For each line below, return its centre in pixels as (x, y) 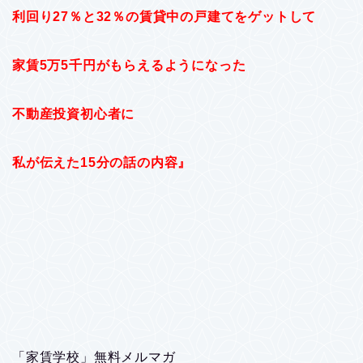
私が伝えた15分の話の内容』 (102, 162)
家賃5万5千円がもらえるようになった (129, 65)
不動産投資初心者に (74, 113)
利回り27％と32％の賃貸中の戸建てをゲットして (164, 16)
